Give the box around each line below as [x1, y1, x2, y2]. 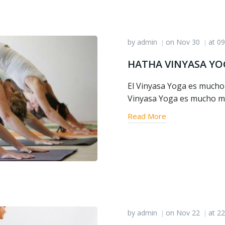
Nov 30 [176, 37, 200, 47]
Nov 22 [176, 208, 200, 217]
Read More [128, 111, 166, 121]
